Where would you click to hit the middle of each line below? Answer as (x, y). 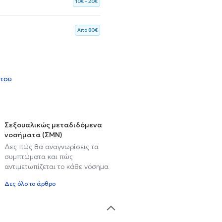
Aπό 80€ (87, 30)
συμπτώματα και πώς (39, 156)
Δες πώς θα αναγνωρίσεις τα (52, 146)
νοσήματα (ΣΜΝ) (33, 135)
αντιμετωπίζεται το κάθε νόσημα (56, 166)
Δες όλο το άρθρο (30, 183)
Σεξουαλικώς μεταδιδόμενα (53, 125)
